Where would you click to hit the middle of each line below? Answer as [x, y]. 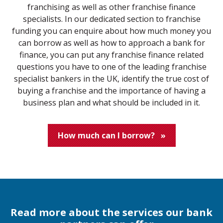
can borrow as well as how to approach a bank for [111, 43]
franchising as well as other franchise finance [111, 7]
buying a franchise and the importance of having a [111, 91]
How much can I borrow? [109, 135]
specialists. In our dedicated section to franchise [111, 19]
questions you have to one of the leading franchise [111, 67]
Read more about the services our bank [111, 212]
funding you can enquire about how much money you [111, 31]
